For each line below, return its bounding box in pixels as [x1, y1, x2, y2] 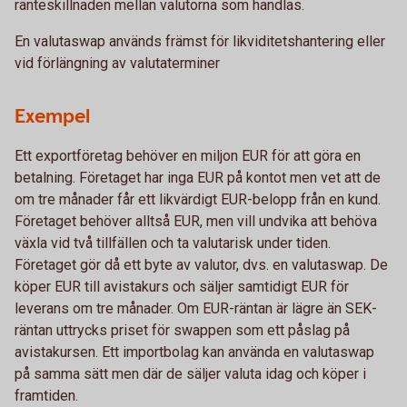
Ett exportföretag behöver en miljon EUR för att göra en [15, 147, 361, 164]
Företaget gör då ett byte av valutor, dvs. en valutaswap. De [15, 256, 388, 273]
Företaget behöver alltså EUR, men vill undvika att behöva [15, 213, 377, 230]
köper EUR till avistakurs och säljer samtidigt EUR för [15, 278, 349, 295]
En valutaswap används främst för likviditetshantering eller [15, 33, 385, 50]
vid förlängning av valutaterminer [15, 55, 220, 72]
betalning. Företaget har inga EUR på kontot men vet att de [15, 169, 381, 186]
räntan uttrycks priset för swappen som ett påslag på [15, 322, 350, 339]
